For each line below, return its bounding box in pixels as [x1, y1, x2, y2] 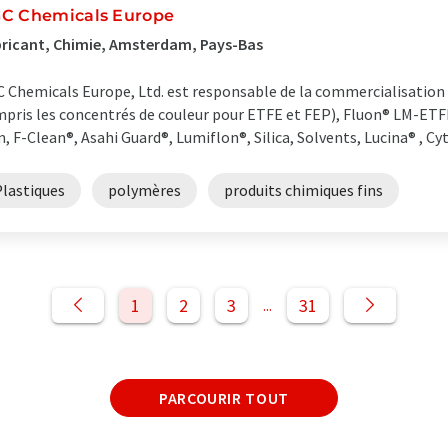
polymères [108, 180, 181, 200]
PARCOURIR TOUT [159, 388, 289, 408]
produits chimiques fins [224, 180, 383, 200]
